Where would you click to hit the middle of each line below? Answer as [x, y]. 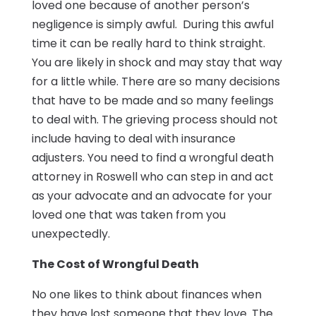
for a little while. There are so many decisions [156, 82]
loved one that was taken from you [128, 215]
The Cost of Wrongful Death [115, 265]
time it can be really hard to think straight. [148, 44]
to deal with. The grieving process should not [154, 120]
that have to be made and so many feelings [152, 101]
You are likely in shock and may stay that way [157, 63]
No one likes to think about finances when [146, 295]
